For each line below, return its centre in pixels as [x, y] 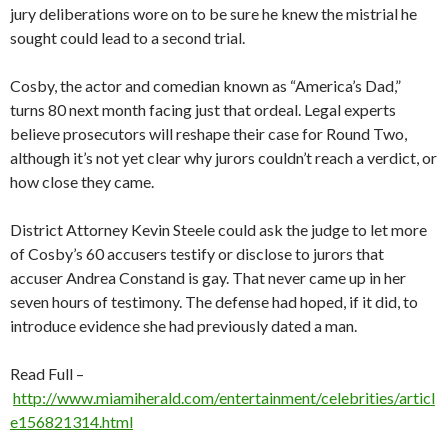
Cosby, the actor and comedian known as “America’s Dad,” [205, 85]
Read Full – [47, 373]
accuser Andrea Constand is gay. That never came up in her [208, 277]
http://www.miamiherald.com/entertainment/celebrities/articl [224, 397]
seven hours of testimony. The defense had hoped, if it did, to [214, 301]
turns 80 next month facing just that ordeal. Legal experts [203, 109]
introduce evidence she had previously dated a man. [183, 325]
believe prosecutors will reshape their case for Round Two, [208, 133]
